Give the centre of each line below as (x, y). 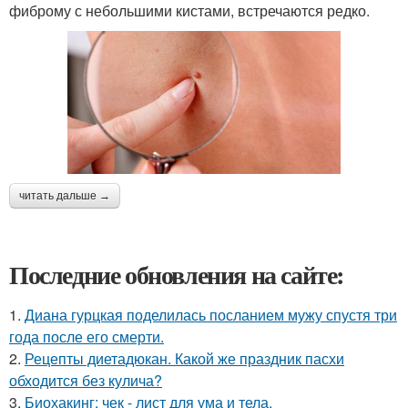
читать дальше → (65, 195)
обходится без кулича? (86, 380)
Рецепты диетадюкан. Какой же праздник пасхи (184, 358)
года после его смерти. (87, 336)
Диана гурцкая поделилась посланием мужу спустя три (211, 314)
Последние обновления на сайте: (177, 274)
